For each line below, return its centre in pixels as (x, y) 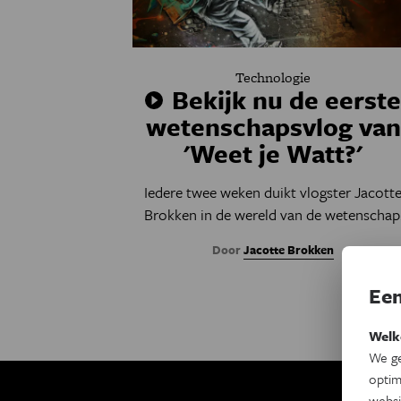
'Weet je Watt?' (273, 153)
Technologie (273, 77)
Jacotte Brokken (289, 250)
